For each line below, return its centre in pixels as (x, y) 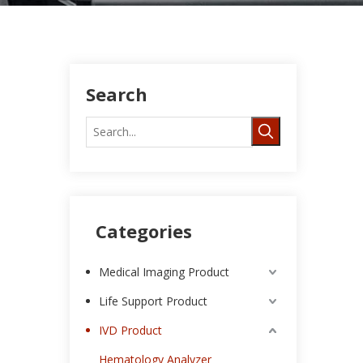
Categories (144, 231)
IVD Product (130, 330)
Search (117, 94)
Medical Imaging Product (164, 272)
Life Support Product (153, 301)
